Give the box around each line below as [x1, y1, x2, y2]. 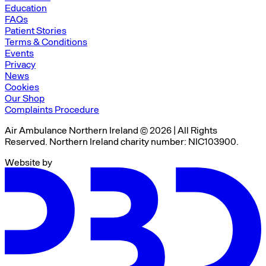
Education [5, 2, 47, 13]
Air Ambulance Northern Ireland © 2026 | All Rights [5, 124, 217, 135]
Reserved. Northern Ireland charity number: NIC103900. [5, 135, 239, 147]
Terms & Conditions [5, 36, 87, 47]
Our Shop [5, 92, 45, 103]
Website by [5, 156, 52, 167]
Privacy [5, 58, 36, 69]
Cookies [5, 81, 39, 92]
